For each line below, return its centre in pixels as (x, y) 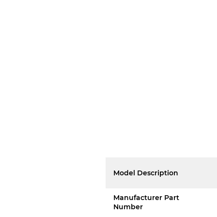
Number (128, 207)
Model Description (146, 173)
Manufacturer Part (147, 198)
